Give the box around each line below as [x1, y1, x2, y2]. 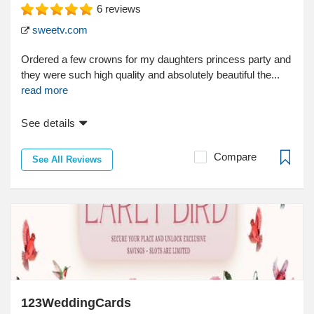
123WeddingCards [21, 296, 131, 310]
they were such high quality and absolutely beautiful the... [21, 69, 280, 81]
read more [21, 84, 68, 97]
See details [21, 117, 76, 130]
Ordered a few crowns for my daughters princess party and [21, 53, 291, 66]
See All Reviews [32, 154, 102, 165]
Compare [214, 151, 257, 163]
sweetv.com [29, 24, 88, 36]
